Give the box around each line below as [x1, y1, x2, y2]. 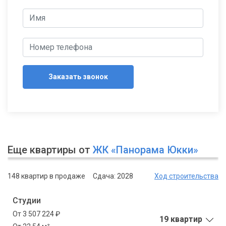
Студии [13, 195, 41, 205]
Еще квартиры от [8, 143, 93, 156]
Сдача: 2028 [93, 172, 133, 180]
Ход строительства [154, 172, 218, 180]
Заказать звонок [48, 72, 108, 81]
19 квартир [159, 214, 202, 224]
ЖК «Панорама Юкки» [93, 143, 198, 156]
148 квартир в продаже [8, 172, 85, 180]
